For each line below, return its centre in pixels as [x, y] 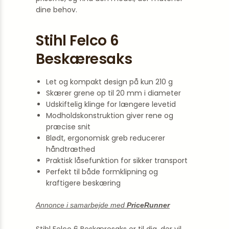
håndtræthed [71, 149]
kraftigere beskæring [83, 183]
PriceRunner [148, 205]
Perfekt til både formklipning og [102, 172]
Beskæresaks [84, 59]
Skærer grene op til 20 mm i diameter [113, 93]
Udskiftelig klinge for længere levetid [111, 104]
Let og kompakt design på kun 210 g [109, 82]
